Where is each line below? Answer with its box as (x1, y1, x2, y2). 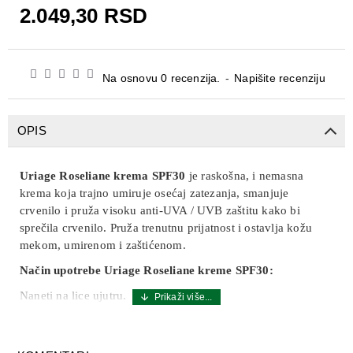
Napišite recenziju (234, 72, 325, 84)
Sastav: (20, 314, 62, 327)
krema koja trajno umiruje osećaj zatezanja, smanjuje (20, 187, 289, 199)
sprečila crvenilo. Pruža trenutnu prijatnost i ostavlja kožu (20, 221, 313, 234)
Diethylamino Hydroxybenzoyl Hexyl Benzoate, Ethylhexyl (20, 332, 324, 344)
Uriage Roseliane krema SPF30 (20, 169, 186, 182)
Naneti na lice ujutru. (20, 289, 127, 302)
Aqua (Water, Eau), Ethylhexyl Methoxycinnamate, (61, 314, 321, 327)
